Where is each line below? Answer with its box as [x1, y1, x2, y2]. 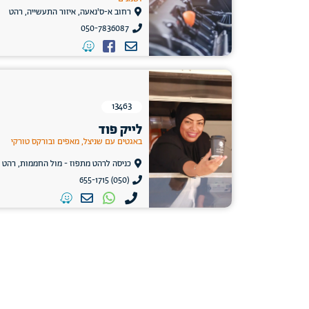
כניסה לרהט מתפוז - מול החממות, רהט [2, 157, 132, 170]
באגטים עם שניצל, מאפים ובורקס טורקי [11, 136, 143, 148]
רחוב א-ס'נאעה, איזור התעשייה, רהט [9, 6, 132, 18]
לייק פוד [98, 121, 143, 139]
